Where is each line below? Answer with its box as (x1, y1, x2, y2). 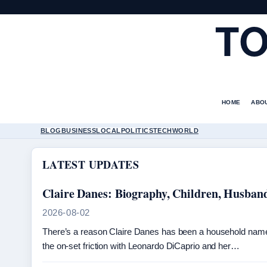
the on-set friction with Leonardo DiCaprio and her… (42, 241, 240, 251)
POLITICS (120, 127, 154, 134)
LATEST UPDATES (42, 157, 139, 172)
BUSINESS (61, 127, 97, 134)
